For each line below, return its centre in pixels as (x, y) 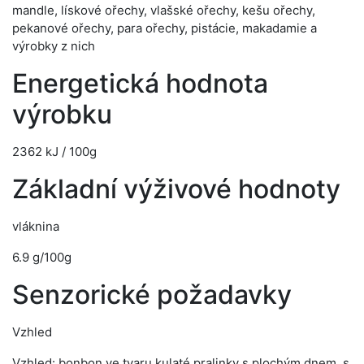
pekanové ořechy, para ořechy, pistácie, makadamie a (165, 28)
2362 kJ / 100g (54, 152)
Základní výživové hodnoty (176, 189)
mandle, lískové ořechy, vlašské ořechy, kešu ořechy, (164, 10)
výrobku (62, 114)
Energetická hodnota (140, 83)
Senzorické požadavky (152, 295)
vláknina (36, 226)
